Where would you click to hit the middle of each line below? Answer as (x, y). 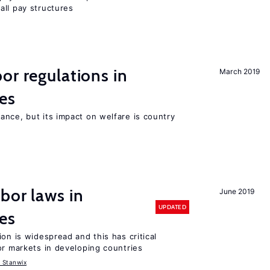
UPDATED (172, 207)
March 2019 (240, 71)
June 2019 (237, 191)
